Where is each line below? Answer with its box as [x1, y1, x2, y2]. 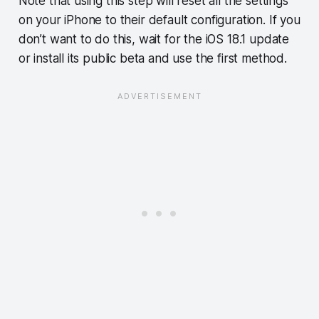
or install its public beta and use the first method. [18, 51, 287, 66]
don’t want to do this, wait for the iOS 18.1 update [18, 31, 290, 46]
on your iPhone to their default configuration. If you [18, 12, 300, 27]
